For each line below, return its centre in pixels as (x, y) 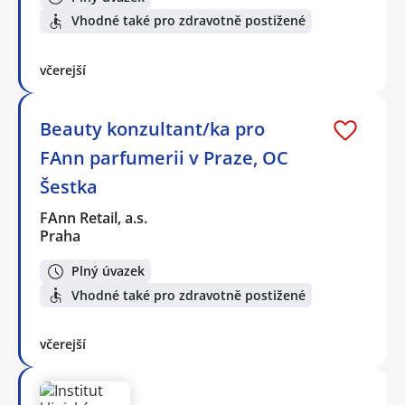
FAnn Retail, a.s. (94, 217)
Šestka (69, 186)
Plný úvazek (108, 271)
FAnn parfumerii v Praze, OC (164, 157)
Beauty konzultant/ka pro (152, 128)
